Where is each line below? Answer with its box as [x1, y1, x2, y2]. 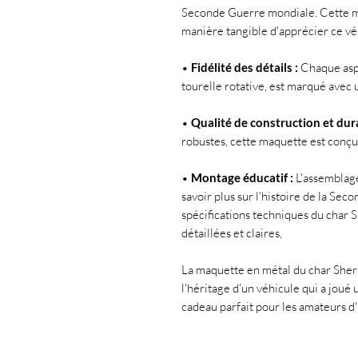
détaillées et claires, [181, 225, 282, 241]
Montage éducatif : [191, 170, 293, 185]
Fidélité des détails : [191, 60, 298, 75]
